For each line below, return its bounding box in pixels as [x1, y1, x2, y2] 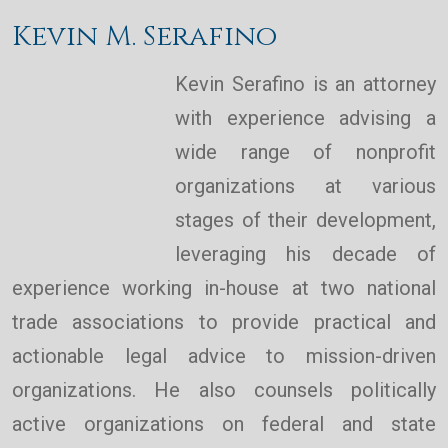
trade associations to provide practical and [12, 310, 436, 335]
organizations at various [175, 174, 436, 199]
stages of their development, [175, 208, 436, 233]
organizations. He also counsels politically [12, 378, 436, 403]
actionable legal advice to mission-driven [12, 344, 436, 369]
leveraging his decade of [175, 242, 436, 267]
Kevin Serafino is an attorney [175, 72, 436, 97]
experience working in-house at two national [12, 276, 436, 301]
